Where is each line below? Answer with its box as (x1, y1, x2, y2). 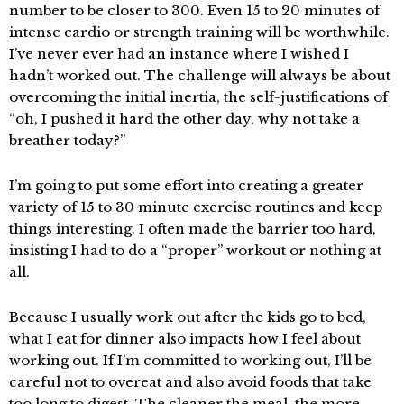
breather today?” (9, 132, 125, 150)
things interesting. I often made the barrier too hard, (9, 220, 376, 238)
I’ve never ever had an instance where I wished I (9, 45, 349, 63)
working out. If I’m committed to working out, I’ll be (9, 352, 372, 370)
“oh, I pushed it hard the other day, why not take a (9, 110, 360, 128)
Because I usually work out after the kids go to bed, (9, 308, 366, 326)
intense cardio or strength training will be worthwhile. (9, 23, 390, 41)
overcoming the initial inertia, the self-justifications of (9, 88, 388, 106)
